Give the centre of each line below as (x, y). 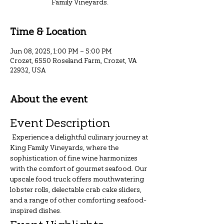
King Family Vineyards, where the (65, 147)
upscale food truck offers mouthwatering (78, 179)
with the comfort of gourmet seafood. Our (79, 168)
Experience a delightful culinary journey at (80, 137)
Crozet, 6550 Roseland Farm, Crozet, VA (73, 60)
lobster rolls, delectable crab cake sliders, (76, 189)
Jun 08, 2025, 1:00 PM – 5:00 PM (61, 51)
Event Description (60, 122)
